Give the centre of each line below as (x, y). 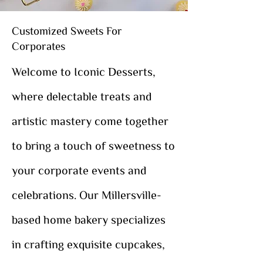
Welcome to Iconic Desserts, (84, 71)
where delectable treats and (82, 95)
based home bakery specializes (89, 219)
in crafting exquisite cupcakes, (88, 243)
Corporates (38, 45)
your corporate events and (79, 169)
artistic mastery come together (90, 120)
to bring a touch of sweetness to (93, 145)
